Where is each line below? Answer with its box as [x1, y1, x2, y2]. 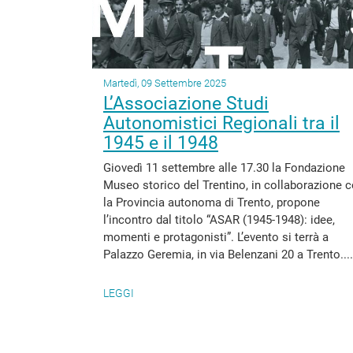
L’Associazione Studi [103, 93, 269, 114]
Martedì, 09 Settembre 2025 [103, 77, 226, 89]
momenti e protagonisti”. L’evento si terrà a [103, 230, 329, 244]
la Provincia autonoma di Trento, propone [103, 195, 320, 210]
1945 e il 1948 [103, 132, 218, 154]
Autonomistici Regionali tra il [103, 113, 340, 134]
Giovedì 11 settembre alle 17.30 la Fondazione [103, 161, 345, 175]
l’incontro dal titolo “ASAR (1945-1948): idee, [103, 213, 335, 227]
